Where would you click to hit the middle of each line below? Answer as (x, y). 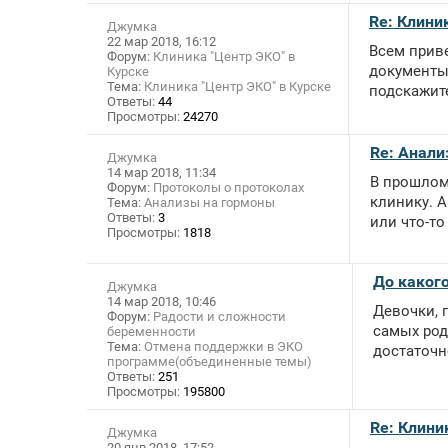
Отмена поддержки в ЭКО (223, 347)
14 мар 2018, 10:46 (161, 302)
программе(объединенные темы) (209, 362)
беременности (151, 332)
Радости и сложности (219, 317)
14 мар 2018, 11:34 (161, 173)
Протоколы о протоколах (228, 188)
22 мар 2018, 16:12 (161, 42)
